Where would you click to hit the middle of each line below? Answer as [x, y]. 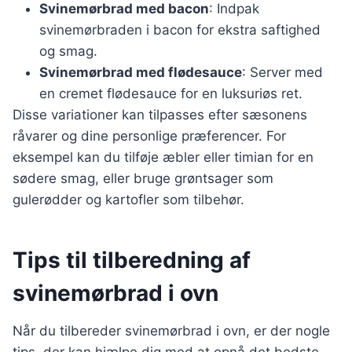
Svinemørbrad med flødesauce [141, 73]
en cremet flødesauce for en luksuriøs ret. [171, 94]
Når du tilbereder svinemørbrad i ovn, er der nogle [171, 331]
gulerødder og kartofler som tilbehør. [128, 200]
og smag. [68, 51]
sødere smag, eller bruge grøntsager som [143, 179]
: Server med [282, 73]
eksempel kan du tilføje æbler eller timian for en [163, 158]
